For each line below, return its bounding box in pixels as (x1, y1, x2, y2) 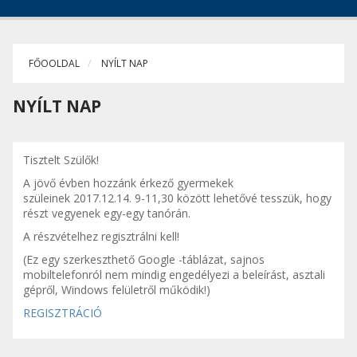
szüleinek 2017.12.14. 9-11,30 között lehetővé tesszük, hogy (23, 190, 331, 206)
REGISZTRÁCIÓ (23, 305, 102, 321)
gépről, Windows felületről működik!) (23, 282, 210, 298)
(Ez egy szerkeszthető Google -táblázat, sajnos (23, 252, 265, 268)
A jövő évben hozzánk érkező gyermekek (23, 175, 233, 191)
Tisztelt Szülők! (23, 152, 99, 168)
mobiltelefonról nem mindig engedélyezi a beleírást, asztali (23, 267, 325, 283)
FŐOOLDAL (29, 57, 80, 70)
